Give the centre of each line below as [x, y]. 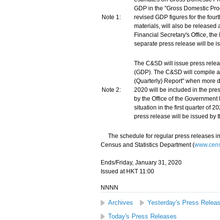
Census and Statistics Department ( [147, 145]
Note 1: [111, 17]
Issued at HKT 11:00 [127, 171]
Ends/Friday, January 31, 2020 [141, 163]
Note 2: [111, 90]
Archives [120, 203]
